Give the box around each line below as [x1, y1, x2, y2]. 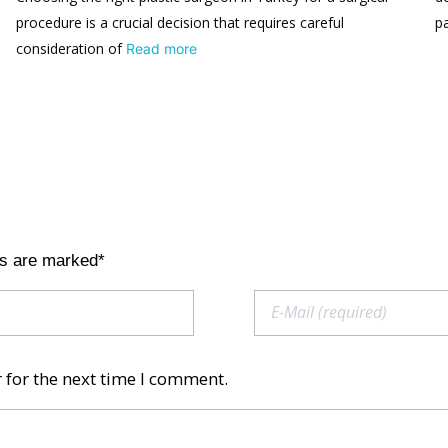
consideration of [15, 38, 126, 58]
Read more [125, 39, 197, 57]
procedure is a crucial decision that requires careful [15, 12, 344, 32]
